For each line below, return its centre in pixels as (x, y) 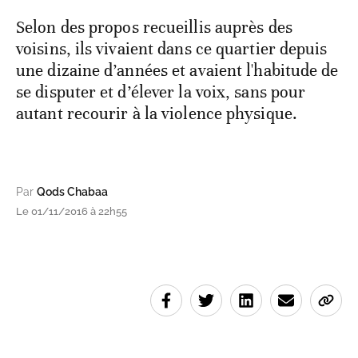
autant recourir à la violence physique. (157, 113)
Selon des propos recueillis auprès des (154, 27)
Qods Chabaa (72, 191)
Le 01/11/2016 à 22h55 (72, 211)
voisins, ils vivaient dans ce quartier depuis (172, 48)
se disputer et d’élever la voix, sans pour (161, 91)
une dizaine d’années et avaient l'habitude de (177, 70)
